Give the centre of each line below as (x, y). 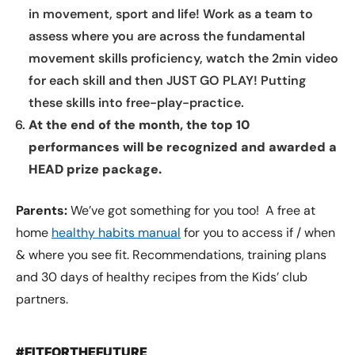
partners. (42, 300)
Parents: (42, 211)
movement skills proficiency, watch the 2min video (183, 59)
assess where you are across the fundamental (167, 36)
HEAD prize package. (95, 170)
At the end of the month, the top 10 (139, 125)
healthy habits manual (116, 233)
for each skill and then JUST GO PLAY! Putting (167, 81)
